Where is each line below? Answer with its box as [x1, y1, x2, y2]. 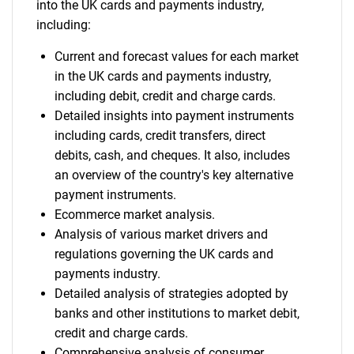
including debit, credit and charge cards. [54, 88, 276, 104]
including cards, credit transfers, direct [54, 128, 265, 143]
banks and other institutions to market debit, [54, 306, 299, 321]
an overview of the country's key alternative [54, 168, 293, 183]
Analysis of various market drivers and [54, 227, 268, 242]
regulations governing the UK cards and [54, 247, 273, 262]
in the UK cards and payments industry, [54, 69, 271, 84]
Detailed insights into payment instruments [54, 108, 294, 123]
